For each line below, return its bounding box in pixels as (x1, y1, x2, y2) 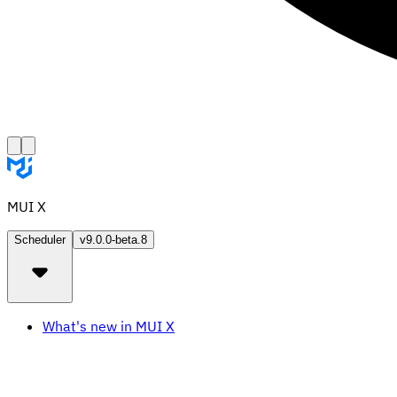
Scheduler (14, 233, 66, 246)
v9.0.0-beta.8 (80, 233, 147, 246)
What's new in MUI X (43, 317, 175, 335)
